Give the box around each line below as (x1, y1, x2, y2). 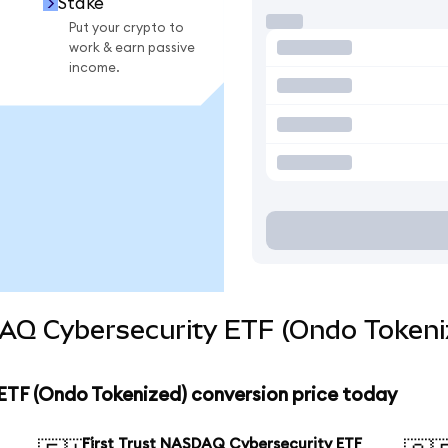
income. (69, 60, 120, 75)
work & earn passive (69, 40, 195, 55)
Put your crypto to (69, 20, 184, 35)
